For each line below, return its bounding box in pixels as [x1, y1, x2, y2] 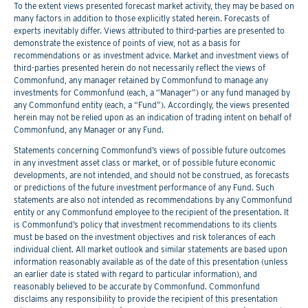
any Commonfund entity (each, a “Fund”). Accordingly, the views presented [14, 99, 289, 110]
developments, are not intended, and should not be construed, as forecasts [14, 169, 289, 180]
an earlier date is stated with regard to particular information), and [14, 268, 257, 279]
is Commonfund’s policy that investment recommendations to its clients [14, 219, 277, 230]
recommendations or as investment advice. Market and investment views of [14, 49, 289, 60]
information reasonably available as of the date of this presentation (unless [14, 256, 288, 267]
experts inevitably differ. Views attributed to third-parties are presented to [14, 25, 285, 36]
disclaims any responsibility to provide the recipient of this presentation [14, 293, 278, 304]
